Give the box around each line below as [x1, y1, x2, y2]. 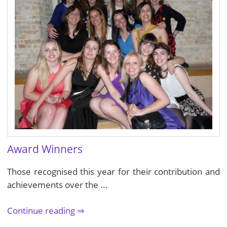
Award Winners [7, 142, 83, 157]
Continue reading [7, 205, 77, 217]
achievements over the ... [7, 179, 108, 191]
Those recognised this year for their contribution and [7, 166, 220, 178]
